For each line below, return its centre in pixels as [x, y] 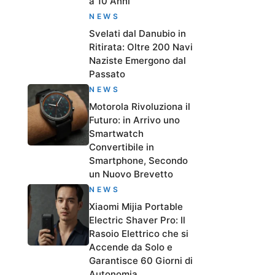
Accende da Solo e [131, 247]
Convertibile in [122, 147]
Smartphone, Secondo [138, 161]
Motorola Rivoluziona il [140, 107]
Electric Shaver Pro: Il [137, 220]
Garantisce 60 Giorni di [141, 261]
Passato [107, 74]
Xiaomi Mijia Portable [136, 207]
